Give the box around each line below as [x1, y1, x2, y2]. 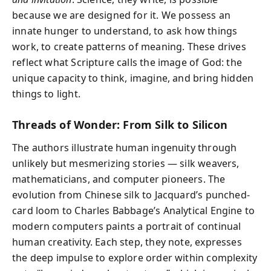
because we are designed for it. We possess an [12, 8, 231, 22]
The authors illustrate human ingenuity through [12, 141, 237, 154]
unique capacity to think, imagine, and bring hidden [12, 71, 254, 85]
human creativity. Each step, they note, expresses [12, 235, 242, 249]
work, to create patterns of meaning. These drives [12, 39, 246, 53]
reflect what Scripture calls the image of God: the [12, 55, 242, 69]
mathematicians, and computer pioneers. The [12, 172, 226, 186]
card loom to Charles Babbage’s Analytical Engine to [12, 204, 255, 217]
